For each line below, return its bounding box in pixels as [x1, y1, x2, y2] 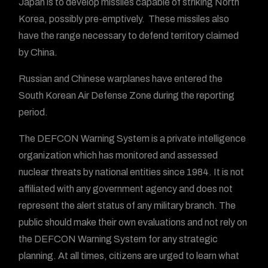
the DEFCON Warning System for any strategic [19, 234, 218, 244]
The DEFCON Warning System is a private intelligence [19, 133, 246, 144]
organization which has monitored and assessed [19, 150, 218, 160]
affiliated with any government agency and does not [19, 184, 233, 194]
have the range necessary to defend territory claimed [19, 31, 239, 41]
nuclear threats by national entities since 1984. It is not [19, 167, 245, 177]
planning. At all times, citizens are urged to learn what [19, 251, 240, 261]
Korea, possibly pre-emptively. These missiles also [19, 14, 230, 24]
